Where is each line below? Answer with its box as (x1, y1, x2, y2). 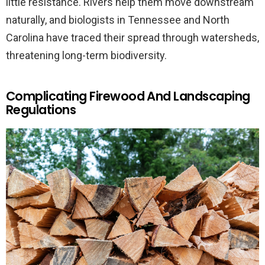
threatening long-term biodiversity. (6, 49, 167, 62)
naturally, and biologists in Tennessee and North (6, 14, 230, 27)
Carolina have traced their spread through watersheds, (6, 31, 259, 44)
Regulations (6, 101, 76, 119)
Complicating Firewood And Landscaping (6, 88, 250, 105)
